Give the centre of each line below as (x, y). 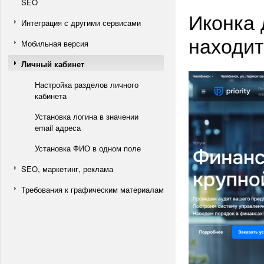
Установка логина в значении (87, 116)
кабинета (51, 96)
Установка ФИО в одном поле (88, 148)
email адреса (58, 128)
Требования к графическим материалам (93, 189)
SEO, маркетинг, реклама (67, 169)
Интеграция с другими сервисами (81, 23)
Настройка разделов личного (87, 85)
